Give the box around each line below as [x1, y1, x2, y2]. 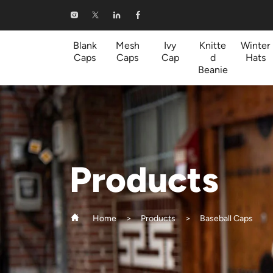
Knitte [199, 40, 226, 51]
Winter [241, 40, 270, 51]
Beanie [197, 64, 228, 76]
